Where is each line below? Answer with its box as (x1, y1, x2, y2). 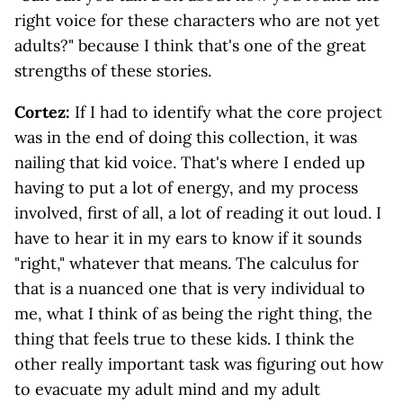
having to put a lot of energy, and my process (14, 177, 358, 198)
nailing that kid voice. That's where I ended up (14, 152, 365, 173)
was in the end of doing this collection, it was (14, 127, 357, 148)
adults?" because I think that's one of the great (14, 35, 366, 56)
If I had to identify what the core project (75, 102, 382, 122)
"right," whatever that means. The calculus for (14, 253, 359, 273)
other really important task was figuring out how (14, 354, 383, 374)
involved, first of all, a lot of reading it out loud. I (14, 202, 381, 223)
